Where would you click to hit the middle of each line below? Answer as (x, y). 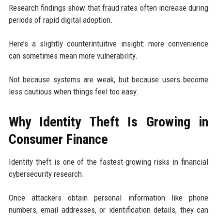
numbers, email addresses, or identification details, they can (108, 209)
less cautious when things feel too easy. (73, 91)
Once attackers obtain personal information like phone (108, 197)
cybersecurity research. (46, 174)
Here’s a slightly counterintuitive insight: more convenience (108, 43)
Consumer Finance (58, 139)
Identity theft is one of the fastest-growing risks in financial (108, 162)
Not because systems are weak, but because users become (108, 79)
